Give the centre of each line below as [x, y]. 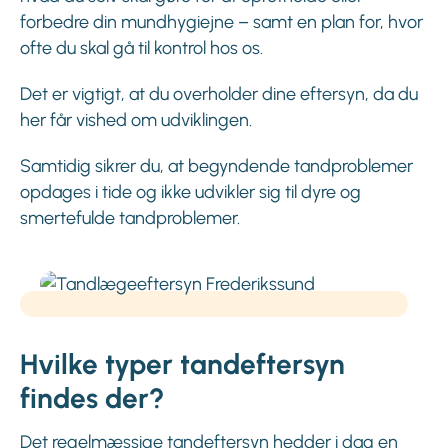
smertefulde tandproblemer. [130, 218]
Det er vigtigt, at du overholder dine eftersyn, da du [219, 94]
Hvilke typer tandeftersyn [182, 364]
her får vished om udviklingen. [136, 120]
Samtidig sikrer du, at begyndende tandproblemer [216, 166]
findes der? [92, 398]
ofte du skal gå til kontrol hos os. [141, 48]
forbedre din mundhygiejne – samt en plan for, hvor [221, 22]
